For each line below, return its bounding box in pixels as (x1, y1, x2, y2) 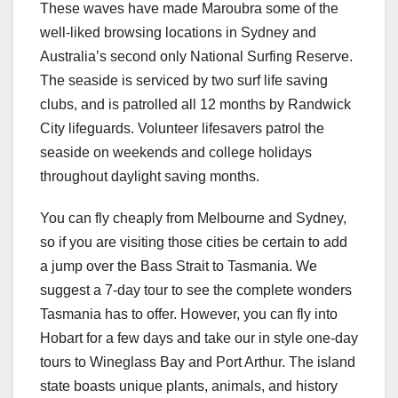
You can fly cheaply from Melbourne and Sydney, (40, 210, 346, 226)
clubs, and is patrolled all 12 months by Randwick (40, 96, 351, 112)
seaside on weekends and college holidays (40, 144, 312, 160)
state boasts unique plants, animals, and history (40, 378, 338, 394)
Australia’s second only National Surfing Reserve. (40, 48, 353, 64)
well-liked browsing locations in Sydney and (40, 24, 316, 40)
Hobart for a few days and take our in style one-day (40, 330, 358, 346)
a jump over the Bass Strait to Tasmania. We (40, 258, 317, 274)
